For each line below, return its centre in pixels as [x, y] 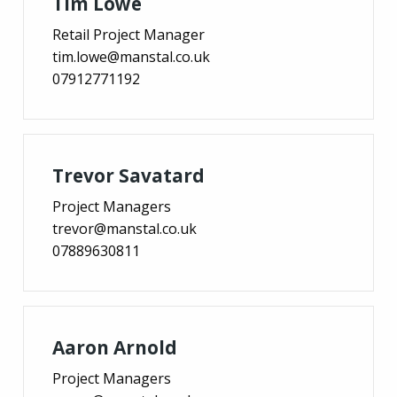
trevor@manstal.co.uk [125, 228]
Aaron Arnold [115, 347]
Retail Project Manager [128, 34]
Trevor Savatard [128, 175]
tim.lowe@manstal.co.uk [131, 56]
